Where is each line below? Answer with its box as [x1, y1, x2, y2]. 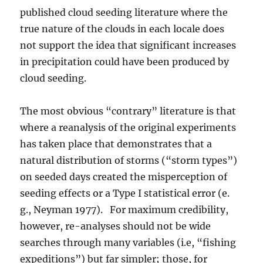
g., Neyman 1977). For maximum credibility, [20, 204, 229, 215]
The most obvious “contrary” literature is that [20, 105, 237, 117]
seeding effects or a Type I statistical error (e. [20, 187, 230, 199]
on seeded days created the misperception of [20, 171, 228, 183]
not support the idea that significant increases [20, 39, 237, 51]
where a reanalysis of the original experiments [20, 122, 237, 133]
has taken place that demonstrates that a [20, 138, 213, 150]
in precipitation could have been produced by [20, 56, 230, 68]
